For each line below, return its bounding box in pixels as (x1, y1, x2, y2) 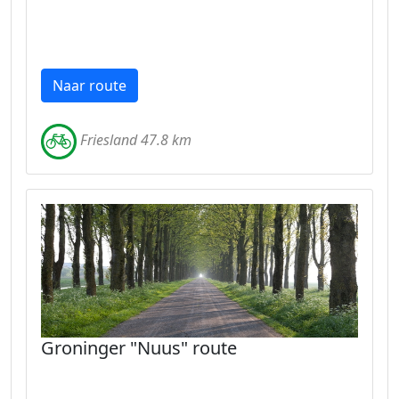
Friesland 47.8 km (80, 130, 191, 151)
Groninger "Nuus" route (41, 336, 237, 360)
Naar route (53, 76, 126, 95)
